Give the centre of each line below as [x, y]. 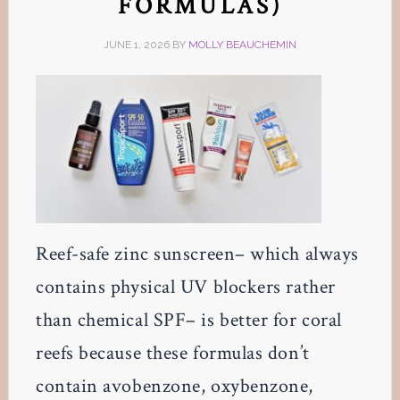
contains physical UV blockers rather [185, 287]
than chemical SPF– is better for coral [188, 320]
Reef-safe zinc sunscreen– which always [197, 254]
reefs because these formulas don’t [172, 353]
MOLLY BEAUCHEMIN [242, 45]
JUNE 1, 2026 [136, 45]
